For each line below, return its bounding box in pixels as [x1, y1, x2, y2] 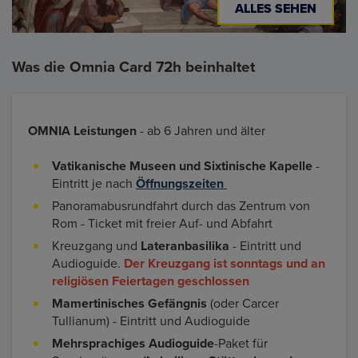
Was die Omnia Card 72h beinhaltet [12, 58, 255, 76]
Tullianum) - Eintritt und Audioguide [52, 312, 250, 329]
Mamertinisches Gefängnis [52, 295, 207, 312]
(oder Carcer [207, 295, 279, 312]
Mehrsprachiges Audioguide [52, 335, 214, 352]
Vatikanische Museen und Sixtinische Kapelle [52, 157, 312, 174]
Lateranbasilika [141, 237, 229, 254]
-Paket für [214, 335, 268, 352]
